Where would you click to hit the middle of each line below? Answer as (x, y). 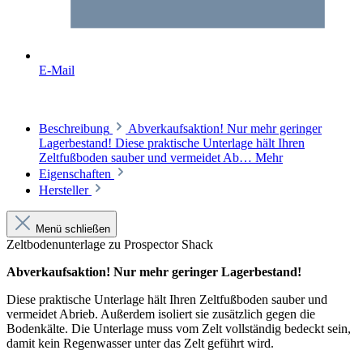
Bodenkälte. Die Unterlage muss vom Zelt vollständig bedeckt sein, (179, 329)
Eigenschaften (77, 174)
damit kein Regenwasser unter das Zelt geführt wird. (140, 343)
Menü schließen (73, 229)
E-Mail (57, 70)
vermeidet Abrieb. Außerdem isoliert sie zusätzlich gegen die (161, 314)
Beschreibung (74, 128)
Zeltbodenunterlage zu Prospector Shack (110, 244)
